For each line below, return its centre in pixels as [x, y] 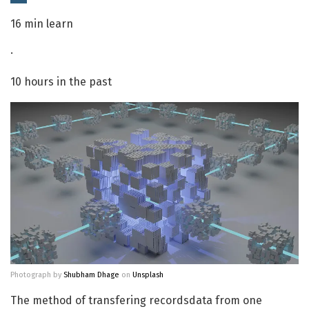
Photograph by [37, 275]
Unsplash [148, 275]
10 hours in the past [61, 81]
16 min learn [42, 23]
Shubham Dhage [91, 275]
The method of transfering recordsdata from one [136, 300]
